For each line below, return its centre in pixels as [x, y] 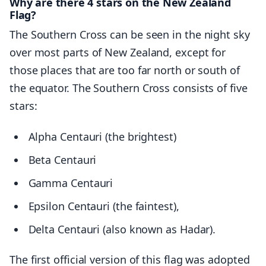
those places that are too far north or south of [125, 70]
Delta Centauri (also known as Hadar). [122, 229]
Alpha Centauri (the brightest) [102, 136]
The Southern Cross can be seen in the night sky [130, 35]
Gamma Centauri [71, 183]
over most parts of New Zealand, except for [118, 53]
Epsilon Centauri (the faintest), [104, 206]
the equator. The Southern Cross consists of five [129, 88]
